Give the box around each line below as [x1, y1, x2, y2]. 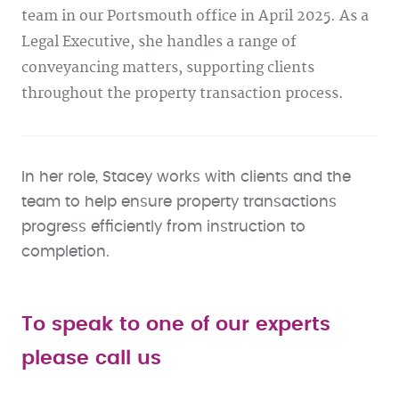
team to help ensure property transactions [21, 195, 337, 209]
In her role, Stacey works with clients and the [21, 170, 351, 184]
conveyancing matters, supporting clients [21, 59, 314, 77]
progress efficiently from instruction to [21, 220, 305, 234]
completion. [21, 245, 110, 259]
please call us [21, 348, 161, 368]
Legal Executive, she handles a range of [21, 33, 297, 51]
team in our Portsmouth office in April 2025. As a [21, 7, 369, 25]
